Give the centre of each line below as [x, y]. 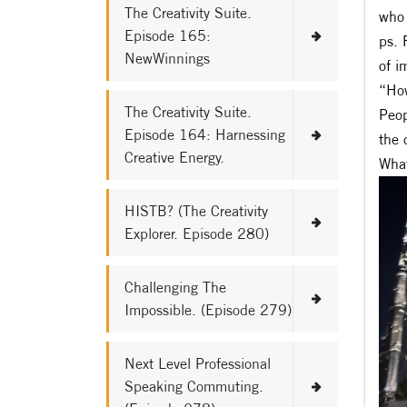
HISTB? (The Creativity [196, 211]
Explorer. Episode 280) [197, 233]
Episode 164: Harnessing [205, 134]
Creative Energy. [174, 157]
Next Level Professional [198, 363]
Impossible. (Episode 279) [208, 310]
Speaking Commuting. [194, 386]
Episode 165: [168, 35]
